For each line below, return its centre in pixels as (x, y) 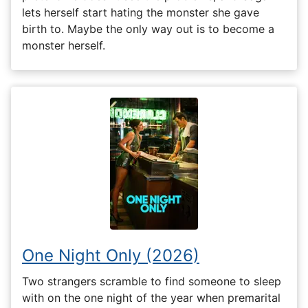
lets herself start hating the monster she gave (141, 13)
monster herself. (64, 46)
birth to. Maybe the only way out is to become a (148, 29)
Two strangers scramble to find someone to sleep (152, 281)
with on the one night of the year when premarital (151, 297)
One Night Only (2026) (111, 256)
